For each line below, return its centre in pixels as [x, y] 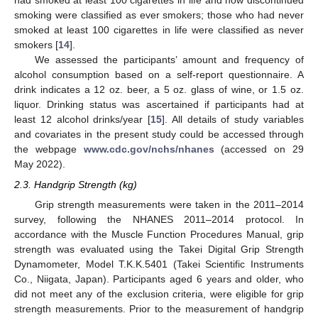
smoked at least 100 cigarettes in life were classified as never [159, 30]
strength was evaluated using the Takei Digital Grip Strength [159, 249]
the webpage [49, 149]
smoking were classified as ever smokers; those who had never [159, 15]
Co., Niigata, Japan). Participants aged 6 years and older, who [159, 279]
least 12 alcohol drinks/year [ [83, 120]
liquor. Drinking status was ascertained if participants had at [159, 105]
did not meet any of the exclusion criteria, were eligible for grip [159, 294]
